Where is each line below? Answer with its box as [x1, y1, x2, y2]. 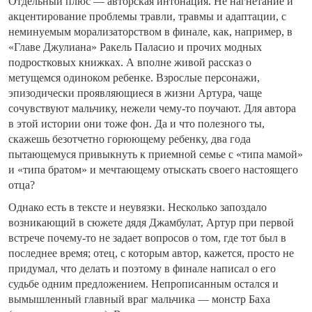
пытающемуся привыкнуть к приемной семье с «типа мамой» [8, 148, 303, 161]
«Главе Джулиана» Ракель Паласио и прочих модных [8, 41, 262, 54]
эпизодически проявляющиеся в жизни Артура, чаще [8, 87, 262, 100]
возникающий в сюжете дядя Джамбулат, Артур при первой [8, 217, 294, 229]
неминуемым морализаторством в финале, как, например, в [8, 26, 292, 38]
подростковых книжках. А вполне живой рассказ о [8, 56, 251, 69]
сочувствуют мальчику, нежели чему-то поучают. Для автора [8, 102, 296, 115]
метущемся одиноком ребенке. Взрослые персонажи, [8, 72, 260, 84]
